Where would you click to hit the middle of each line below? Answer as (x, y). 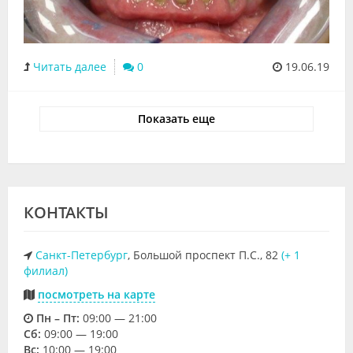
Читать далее (70, 67)
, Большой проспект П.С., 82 (204, 255)
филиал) (46, 271)
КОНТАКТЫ (66, 213)
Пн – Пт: (58, 318)
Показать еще (176, 119)
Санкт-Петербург (82, 255)
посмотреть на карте (97, 295)
